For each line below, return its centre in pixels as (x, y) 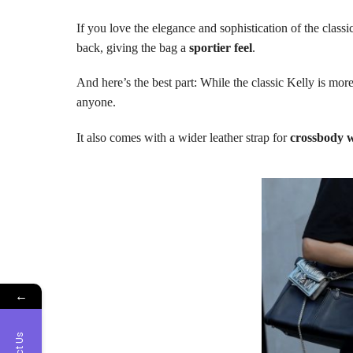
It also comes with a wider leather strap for (183, 137)
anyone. (96, 102)
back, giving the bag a (133, 48)
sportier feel (221, 48)
